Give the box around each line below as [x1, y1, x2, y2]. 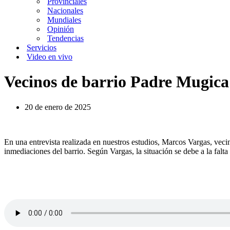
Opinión [47, 25, 74, 33]
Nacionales [47, 6, 83, 15]
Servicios [27, 43, 56, 52]
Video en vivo [27, 52, 72, 61]
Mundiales [47, 15, 81, 24]
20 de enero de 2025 [25, 102, 91, 111]
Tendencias [47, 34, 84, 43]
